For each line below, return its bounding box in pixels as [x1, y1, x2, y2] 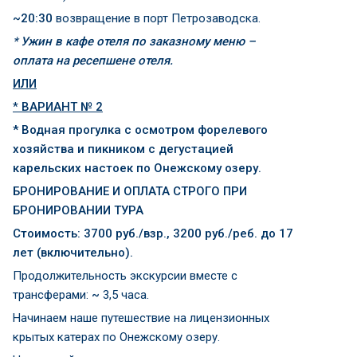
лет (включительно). [13, 245, 133, 260]
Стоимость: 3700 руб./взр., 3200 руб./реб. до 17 [13, 226, 293, 241]
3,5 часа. [103, 288, 149, 302]
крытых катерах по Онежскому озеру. [13, 330, 220, 344]
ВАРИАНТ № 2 [22, 100, 103, 114]
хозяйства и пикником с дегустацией [13, 142, 233, 156]
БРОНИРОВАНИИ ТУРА [13, 203, 143, 218]
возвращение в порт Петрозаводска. [53, 11, 261, 25]
